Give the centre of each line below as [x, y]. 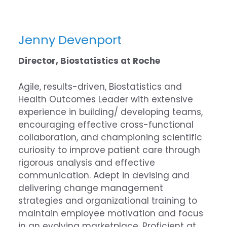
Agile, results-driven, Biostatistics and [100, 86]
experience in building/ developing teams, [110, 112]
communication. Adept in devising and [104, 175]
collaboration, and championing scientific [110, 137]
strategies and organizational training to [107, 200]
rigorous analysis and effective [86, 162]
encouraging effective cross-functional [106, 124]
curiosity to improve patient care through [109, 150]
